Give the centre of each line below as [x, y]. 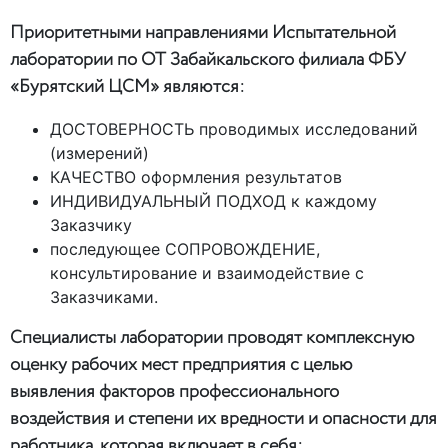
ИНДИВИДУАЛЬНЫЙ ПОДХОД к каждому [213, 201]
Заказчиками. [104, 297]
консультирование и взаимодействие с [207, 273]
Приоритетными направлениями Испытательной [203, 33]
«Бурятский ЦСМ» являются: [129, 87]
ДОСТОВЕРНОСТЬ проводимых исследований [234, 129]
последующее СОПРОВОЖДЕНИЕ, [185, 249]
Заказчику [91, 225]
